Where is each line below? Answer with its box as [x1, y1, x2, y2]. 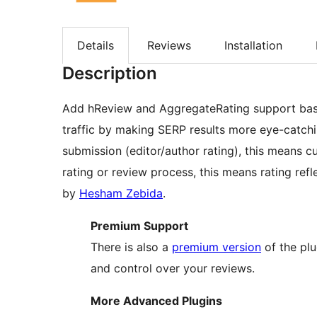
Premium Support [91, 219, 188, 234]
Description [62, 63, 157, 84]
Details [77, 38, 114, 52]
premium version [172, 240, 261, 255]
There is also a [91, 240, 172, 255]
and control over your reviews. [91, 261, 255, 276]
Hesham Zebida [79, 186, 163, 201]
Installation [224, 38, 282, 52]
